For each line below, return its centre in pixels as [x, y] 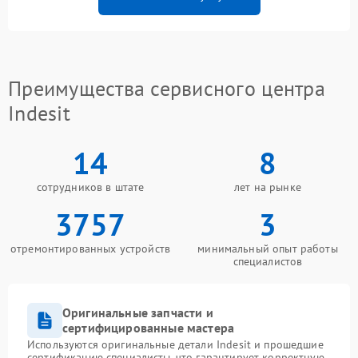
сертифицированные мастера [149, 328]
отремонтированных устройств [90, 249]
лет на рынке [268, 187]
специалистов [268, 262]
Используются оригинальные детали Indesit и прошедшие [175, 345]
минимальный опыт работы [268, 249]
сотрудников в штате [90, 187]
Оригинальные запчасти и [138, 313]
